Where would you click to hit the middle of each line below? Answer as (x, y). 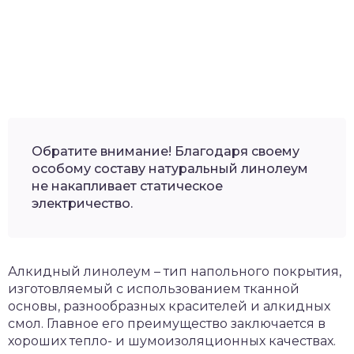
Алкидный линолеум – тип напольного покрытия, (175, 272)
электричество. (82, 204)
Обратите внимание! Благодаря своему (166, 152)
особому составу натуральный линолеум (170, 169)
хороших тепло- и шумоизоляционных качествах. (172, 341)
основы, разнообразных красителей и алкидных (169, 307)
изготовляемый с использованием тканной (154, 289)
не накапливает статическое (127, 186)
